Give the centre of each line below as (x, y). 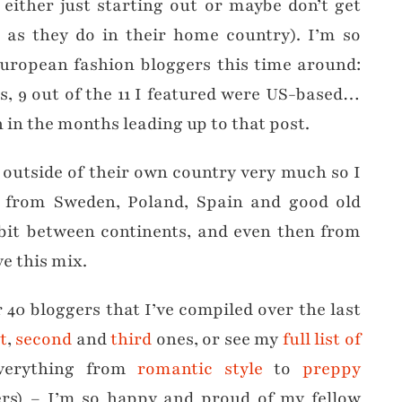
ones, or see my (217, 339)
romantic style (200, 368)
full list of (322, 339)
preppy (332, 368)
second (44, 339)
